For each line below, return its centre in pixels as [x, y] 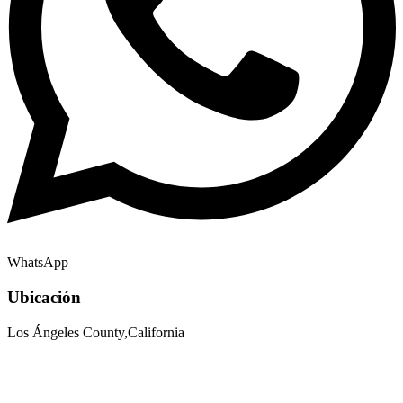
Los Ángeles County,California [96, 332]
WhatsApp [38, 263]
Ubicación [44, 297]
